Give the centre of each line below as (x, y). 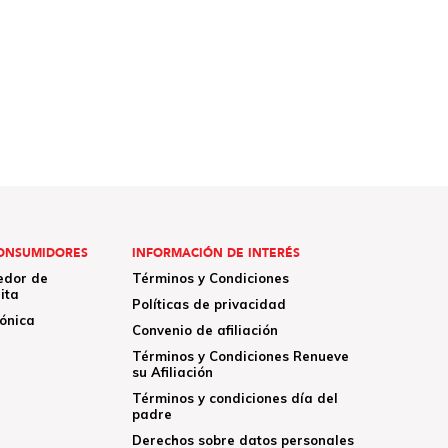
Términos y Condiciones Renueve (240, 355)
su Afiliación (172, 371)
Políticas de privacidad (208, 303)
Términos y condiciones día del (234, 397)
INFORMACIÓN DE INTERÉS (215, 252)
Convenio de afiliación (204, 329)
